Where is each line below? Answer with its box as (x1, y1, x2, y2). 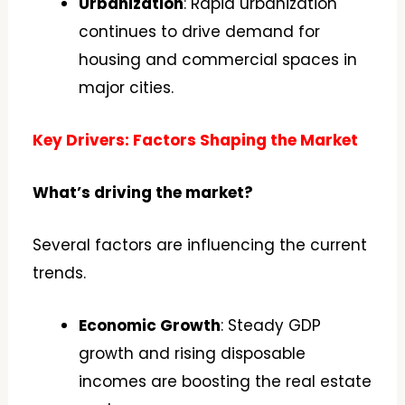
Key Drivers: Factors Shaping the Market (33, 128, 359, 151)
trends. (33, 262, 87, 285)
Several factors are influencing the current (33, 234, 368, 257)
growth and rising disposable (79, 343, 306, 365)
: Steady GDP (221, 315, 322, 337)
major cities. (79, 76, 174, 99)
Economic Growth (79, 315, 221, 337)
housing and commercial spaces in (79, 48, 358, 71)
